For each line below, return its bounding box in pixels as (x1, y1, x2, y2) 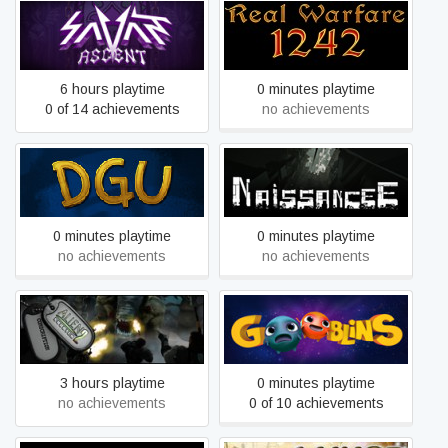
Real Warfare (275, 27, 357, 43)
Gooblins (287, 321, 345, 337)
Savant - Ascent (62, 27, 162, 43)
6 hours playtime (59, 81, 165, 97)
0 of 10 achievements (248, 395, 384, 411)
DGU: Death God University (24, 174, 200, 190)
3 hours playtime (59, 375, 165, 391)
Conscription (72, 331, 152, 347)
